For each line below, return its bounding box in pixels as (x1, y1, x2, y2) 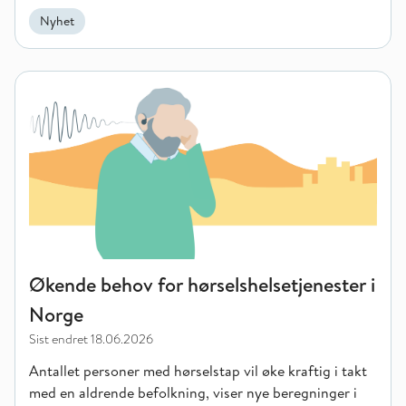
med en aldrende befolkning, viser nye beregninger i (29, 382, 357, 402)
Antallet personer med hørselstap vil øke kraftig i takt (29, 361, 367, 381)
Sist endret (29, 330, 88, 348)
